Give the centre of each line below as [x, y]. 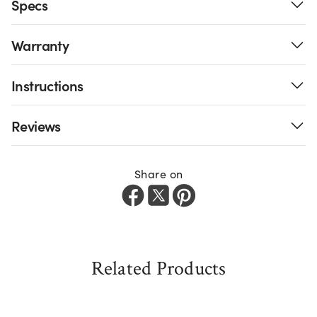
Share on [158, 173]
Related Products [158, 268]
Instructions [47, 85]
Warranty [40, 44]
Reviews [36, 125]
